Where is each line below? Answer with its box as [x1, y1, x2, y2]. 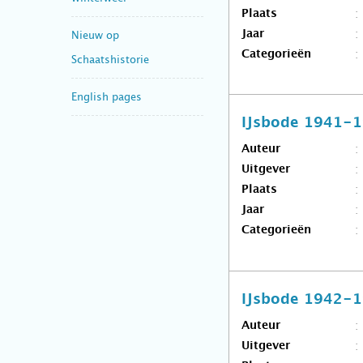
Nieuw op [71, 28, 119, 41]
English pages [71, 90, 142, 103]
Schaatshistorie [71, 53, 149, 66]
